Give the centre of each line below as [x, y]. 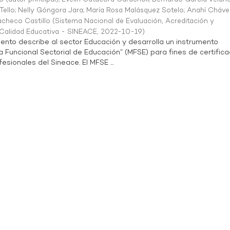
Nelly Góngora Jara [51, 11]
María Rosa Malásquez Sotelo [135, 11]
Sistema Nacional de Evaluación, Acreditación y [135, 21]
